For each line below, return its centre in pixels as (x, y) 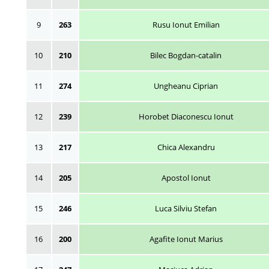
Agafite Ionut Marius (186, 239)
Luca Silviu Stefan (186, 208)
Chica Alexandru (186, 147)
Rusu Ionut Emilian (186, 25)
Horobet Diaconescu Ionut (186, 116)
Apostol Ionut (186, 178)
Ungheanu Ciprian (186, 86)
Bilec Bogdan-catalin (186, 55)
